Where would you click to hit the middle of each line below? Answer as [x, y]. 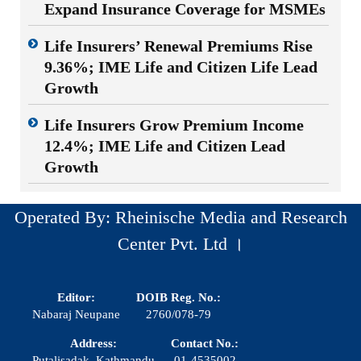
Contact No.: [205, 344]
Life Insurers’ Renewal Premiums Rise [178, 46]
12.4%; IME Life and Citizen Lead [165, 146]
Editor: [76, 298]
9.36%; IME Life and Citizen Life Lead [181, 67]
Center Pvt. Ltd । [180, 244]
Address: [93, 344]
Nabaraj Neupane [76, 315]
